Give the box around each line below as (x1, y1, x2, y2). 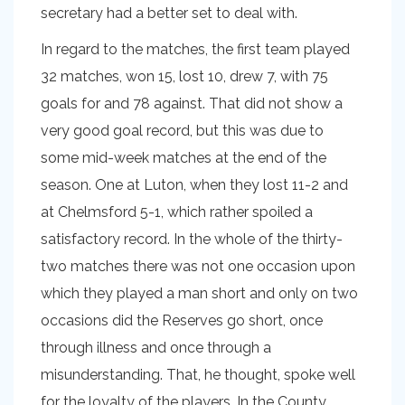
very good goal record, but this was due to (41, 122, 324, 139)
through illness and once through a (41, 339, 271, 356)
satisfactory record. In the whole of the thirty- (41, 231, 343, 248)
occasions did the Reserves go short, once (41, 312, 323, 329)
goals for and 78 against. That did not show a (41, 95, 343, 112)
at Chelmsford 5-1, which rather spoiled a (41, 203, 313, 221)
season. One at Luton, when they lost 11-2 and (41, 176, 348, 193)
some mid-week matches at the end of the (41, 149, 326, 166)
